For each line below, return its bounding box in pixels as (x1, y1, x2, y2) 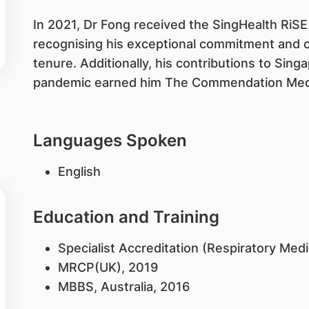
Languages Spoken (32, 130, 187, 150)
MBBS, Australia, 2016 (57, 279, 190, 294)
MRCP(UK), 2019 (57, 260, 158, 275)
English (57, 164, 101, 179)
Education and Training (32, 207, 219, 227)
